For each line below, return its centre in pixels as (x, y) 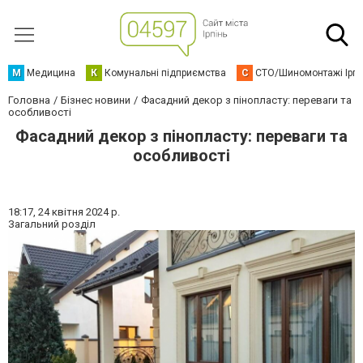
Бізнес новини (96, 100)
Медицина (51, 73)
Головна (29, 100)
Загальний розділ (52, 224)
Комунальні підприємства (165, 73)
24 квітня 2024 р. (79, 212)
